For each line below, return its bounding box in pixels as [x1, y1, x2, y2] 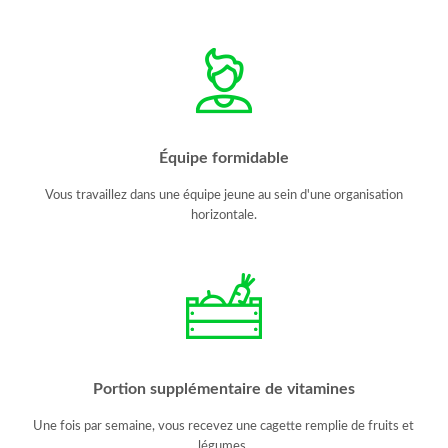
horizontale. [190, 208, 257, 222]
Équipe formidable [158, 150, 289, 167]
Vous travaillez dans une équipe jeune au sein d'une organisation [44, 188, 403, 202]
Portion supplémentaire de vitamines [92, 381, 355, 398]
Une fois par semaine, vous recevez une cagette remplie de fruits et [33, 419, 415, 433]
